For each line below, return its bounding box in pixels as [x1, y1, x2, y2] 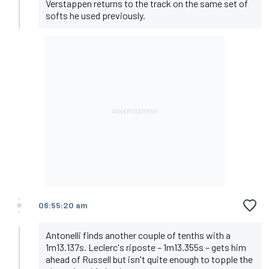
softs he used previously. [46, 10, 145, 22]
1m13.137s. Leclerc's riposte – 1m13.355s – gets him [46, 241, 246, 253]
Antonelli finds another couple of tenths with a [46, 229, 231, 241]
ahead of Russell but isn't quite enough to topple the [46, 253, 253, 265]
